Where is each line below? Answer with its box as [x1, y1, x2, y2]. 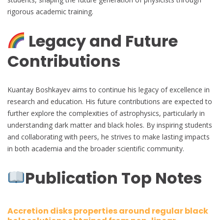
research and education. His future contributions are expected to [7, 97, 212, 107]
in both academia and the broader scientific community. [7, 144, 184, 154]
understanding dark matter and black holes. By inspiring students [7, 120, 212, 130]
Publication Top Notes [25, 166, 202, 189]
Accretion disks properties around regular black [7, 205, 208, 217]
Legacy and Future [25, 29, 178, 52]
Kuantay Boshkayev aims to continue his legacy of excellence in [7, 85, 210, 95]
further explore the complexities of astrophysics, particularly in [7, 109, 205, 118]
